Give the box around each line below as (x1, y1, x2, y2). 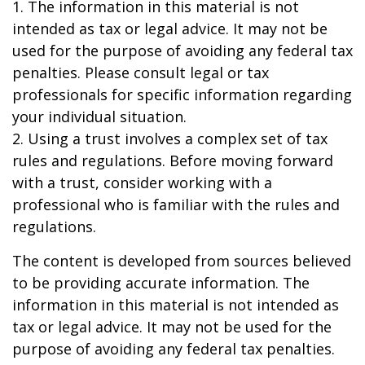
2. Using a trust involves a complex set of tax (12, 129, 328, 148)
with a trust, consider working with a (12, 173, 272, 192)
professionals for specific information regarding (12, 85, 352, 104)
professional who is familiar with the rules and (12, 195, 340, 214)
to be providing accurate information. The (12, 273, 310, 292)
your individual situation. (12, 107, 187, 126)
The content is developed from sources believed (12, 251, 351, 270)
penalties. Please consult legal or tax (12, 63, 269, 82)
